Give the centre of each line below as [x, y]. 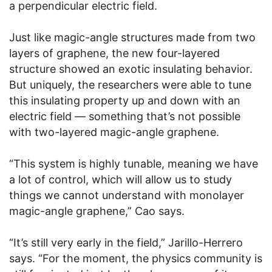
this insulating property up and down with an [125, 101]
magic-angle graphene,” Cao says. [97, 211]
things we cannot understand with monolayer [127, 195]
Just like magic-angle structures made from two [132, 38]
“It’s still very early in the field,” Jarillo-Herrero [126, 243]
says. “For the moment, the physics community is [136, 259]
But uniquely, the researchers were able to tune [130, 85]
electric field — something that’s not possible [125, 117]
